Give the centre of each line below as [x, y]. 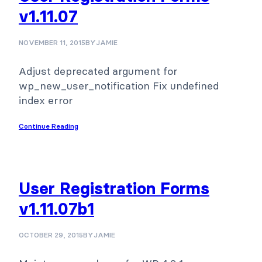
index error [46, 100]
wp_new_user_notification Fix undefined [119, 85]
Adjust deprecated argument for [98, 71]
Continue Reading [49, 126]
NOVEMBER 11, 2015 [52, 42]
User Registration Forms [114, 188]
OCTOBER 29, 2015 [51, 235]
